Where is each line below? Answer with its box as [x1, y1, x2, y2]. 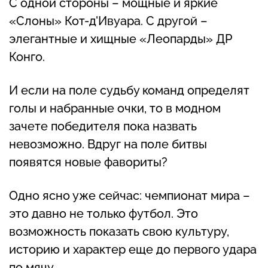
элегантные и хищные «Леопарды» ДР [9, 32, 232, 47]
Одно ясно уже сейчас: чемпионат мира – [9, 188, 250, 203]
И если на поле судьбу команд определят [9, 83, 249, 98]
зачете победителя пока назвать [9, 119, 197, 134]
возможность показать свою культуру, [9, 224, 229, 239]
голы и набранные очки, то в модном [9, 101, 221, 116]
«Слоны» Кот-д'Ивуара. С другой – [9, 14, 208, 29]
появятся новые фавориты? [9, 155, 167, 170]
